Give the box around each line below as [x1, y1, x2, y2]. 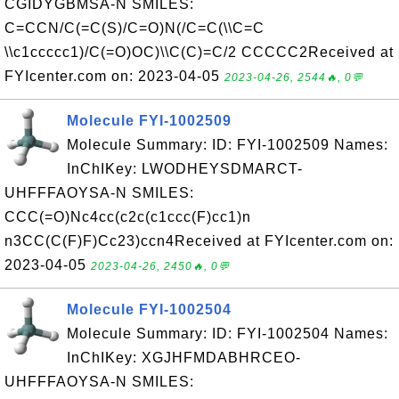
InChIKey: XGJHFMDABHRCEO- [67, 350, 301, 365]
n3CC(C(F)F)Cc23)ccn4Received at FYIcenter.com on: [4, 233, 394, 248]
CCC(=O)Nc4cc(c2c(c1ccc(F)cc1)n [4, 209, 251, 224]
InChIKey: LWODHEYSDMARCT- [67, 161, 303, 176]
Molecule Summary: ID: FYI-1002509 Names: [67, 137, 388, 152]
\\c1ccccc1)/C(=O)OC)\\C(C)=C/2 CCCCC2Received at [4, 45, 394, 60]
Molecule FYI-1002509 [67, 113, 232, 128]
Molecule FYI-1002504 [67, 302, 232, 317]
